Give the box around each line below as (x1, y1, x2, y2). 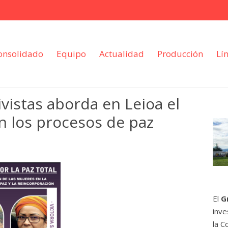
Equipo (56, 48, 87, 60)
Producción (157, 48, 204, 60)
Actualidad (99, 48, 145, 60)
